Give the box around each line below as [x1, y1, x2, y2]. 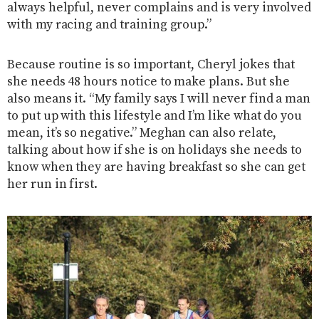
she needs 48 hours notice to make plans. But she [7, 74, 290, 90]
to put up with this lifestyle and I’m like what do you [7, 108, 303, 125]
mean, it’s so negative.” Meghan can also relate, [7, 125, 276, 142]
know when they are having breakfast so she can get [7, 159, 306, 176]
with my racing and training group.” [7, 17, 212, 33]
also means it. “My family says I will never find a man [7, 91, 311, 108]
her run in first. [7, 177, 98, 193]
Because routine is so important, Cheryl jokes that [7, 57, 296, 73]
